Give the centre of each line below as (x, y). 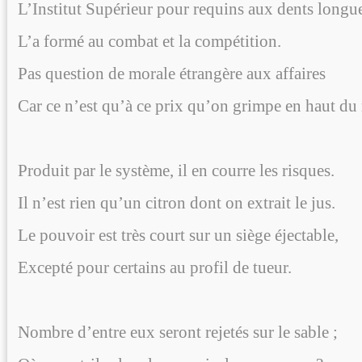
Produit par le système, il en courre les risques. (176, 170)
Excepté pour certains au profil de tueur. (155, 267)
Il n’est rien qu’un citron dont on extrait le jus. (177, 202)
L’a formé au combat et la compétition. (149, 41)
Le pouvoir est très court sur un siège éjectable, (178, 235)
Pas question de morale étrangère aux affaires (172, 73)
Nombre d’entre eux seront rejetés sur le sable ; (178, 332)
